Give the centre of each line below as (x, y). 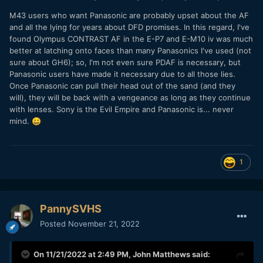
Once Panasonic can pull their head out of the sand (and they (122, 85)
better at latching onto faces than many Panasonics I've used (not (130, 50)
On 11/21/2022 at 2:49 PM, (83, 254)
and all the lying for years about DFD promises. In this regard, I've (129, 27)
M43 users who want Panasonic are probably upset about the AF (129, 15)
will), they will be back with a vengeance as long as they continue (130, 97)
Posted (54, 223)
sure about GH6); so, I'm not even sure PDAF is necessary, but (125, 62)
